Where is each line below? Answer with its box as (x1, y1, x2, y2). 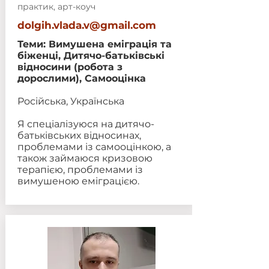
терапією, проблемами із (17, 164, 143, 175)
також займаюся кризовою (17, 153, 153, 164)
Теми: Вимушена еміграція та (17, 38, 172, 50)
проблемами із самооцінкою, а (17, 141, 171, 153)
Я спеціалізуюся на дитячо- (17, 118, 154, 130)
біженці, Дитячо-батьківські (17, 50, 165, 61)
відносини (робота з (17, 61, 122, 73)
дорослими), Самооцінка (17, 73, 146, 84)
